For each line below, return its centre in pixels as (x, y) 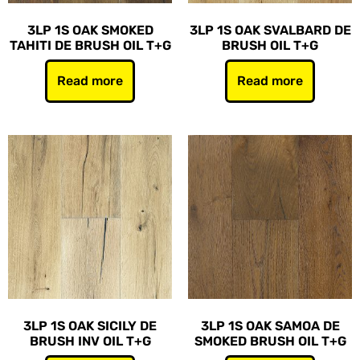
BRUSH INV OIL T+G (90, 341)
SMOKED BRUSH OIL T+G (270, 341)
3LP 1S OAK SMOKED (90, 30)
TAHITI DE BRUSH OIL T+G (90, 45)
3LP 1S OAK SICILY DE (90, 326)
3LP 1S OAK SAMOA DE (270, 326)
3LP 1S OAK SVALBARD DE (270, 30)
